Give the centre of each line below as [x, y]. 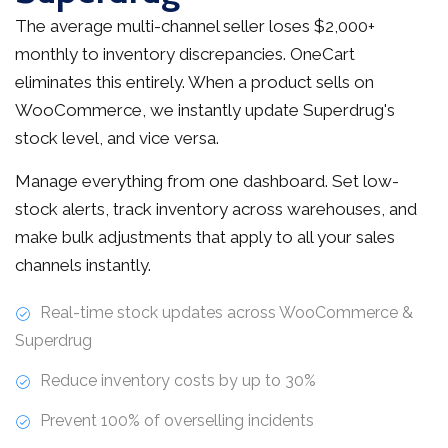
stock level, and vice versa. [117, 137]
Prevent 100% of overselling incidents [175, 420]
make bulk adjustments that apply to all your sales [205, 236]
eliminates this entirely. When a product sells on [194, 81]
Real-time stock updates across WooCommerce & [224, 312]
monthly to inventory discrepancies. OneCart [185, 53]
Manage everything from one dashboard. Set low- [207, 180]
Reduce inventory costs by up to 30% [176, 380]
